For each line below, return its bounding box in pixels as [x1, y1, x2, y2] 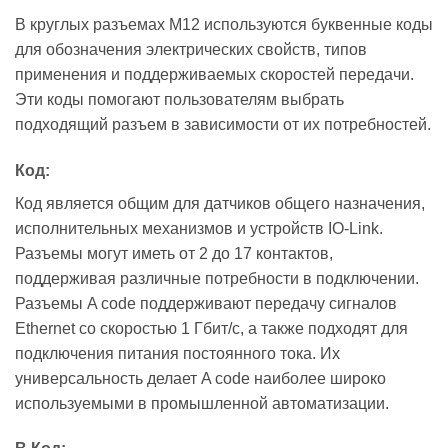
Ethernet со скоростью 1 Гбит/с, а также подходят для [15, 319, 408, 337]
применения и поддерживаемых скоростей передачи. [15, 65, 414, 83]
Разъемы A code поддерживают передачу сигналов [15, 294, 397, 312]
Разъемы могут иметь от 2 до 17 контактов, [15, 244, 333, 262]
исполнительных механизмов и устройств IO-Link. [15, 219, 383, 237]
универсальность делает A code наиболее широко [15, 369, 386, 387]
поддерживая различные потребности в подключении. [15, 269, 419, 287]
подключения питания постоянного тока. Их [15, 344, 340, 362]
